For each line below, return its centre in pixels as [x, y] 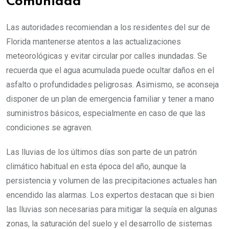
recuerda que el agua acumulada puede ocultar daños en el [110, 70]
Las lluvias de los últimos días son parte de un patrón [101, 152]
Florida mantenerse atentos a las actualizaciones [94, 41]
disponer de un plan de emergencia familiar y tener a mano [110, 99]
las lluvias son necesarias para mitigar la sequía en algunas [112, 209]
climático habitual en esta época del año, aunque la [96, 166]
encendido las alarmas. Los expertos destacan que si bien [110, 195]
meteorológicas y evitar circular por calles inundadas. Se [107, 56]
